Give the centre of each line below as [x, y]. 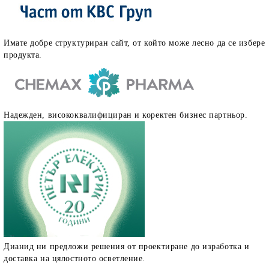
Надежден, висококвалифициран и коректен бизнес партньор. [126, 115]
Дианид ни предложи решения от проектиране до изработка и [127, 246]
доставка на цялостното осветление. [75, 258]
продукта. [23, 55]
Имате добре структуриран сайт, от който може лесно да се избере [134, 43]
